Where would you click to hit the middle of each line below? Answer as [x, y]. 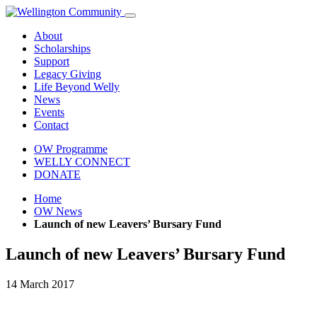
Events [49, 112]
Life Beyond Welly [77, 87]
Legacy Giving [68, 74]
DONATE [57, 174]
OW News [58, 211]
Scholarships [62, 48]
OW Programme [71, 149]
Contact [51, 125]
